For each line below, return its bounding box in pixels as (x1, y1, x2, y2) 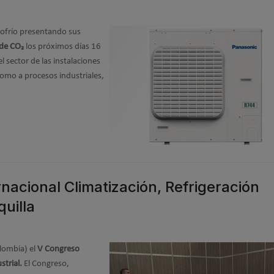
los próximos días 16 (24, 42, 101, 51)
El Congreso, (22, 259, 69, 268)
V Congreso (37, 245, 80, 254)
